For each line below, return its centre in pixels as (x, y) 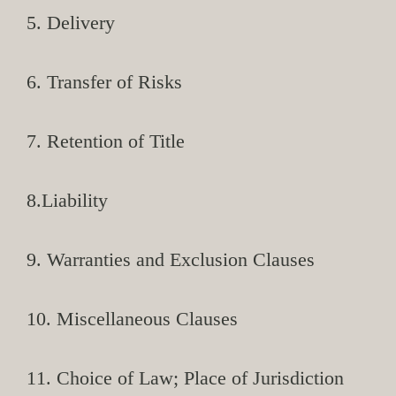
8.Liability (67, 200)
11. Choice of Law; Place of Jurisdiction (185, 378)
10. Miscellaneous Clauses (132, 319)
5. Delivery (71, 23)
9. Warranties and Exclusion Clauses (171, 259)
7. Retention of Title (106, 141)
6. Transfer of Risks (104, 82)
